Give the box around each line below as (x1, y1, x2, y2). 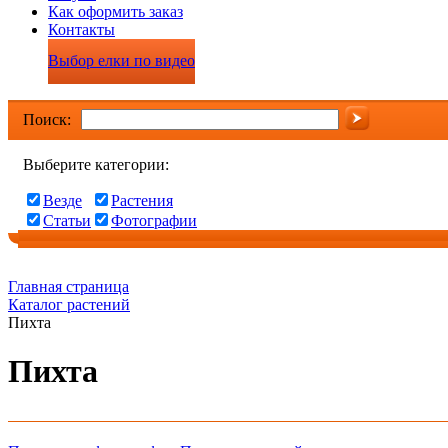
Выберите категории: (23, 156, 169, 173)
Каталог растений (8, 296, 130, 313)
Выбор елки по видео (48, 52, 195, 69)
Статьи (43, 212, 91, 229)
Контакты (48, 21, 115, 38)
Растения (111, 192, 173, 209)
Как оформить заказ (48, 3, 183, 20)
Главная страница (8, 278, 129, 295)
